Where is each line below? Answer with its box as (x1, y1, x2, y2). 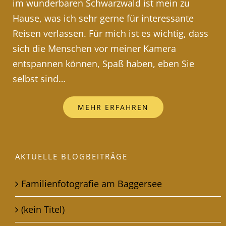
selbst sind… (13, 72, 66, 85)
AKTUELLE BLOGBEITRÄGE (15, 151, 128, 161)
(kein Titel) (21, 203, 65, 215)
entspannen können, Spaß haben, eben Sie (13, 57, 194, 70)
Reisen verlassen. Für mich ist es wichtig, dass (13, 27, 208, 39)
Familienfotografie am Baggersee (21, 177, 162, 190)
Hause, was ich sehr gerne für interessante (13, 12, 194, 24)
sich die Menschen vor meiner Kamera (13, 42, 176, 54)
